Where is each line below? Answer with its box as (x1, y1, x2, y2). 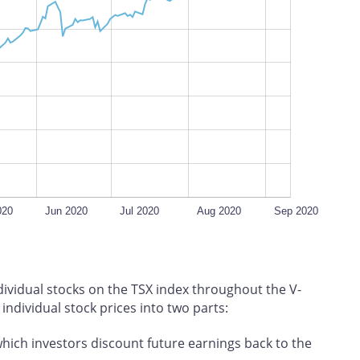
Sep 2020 (273, 204, 318, 217)
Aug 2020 (196, 204, 241, 217)
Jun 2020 (44, 204, 88, 217)
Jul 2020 (119, 204, 159, 217)
